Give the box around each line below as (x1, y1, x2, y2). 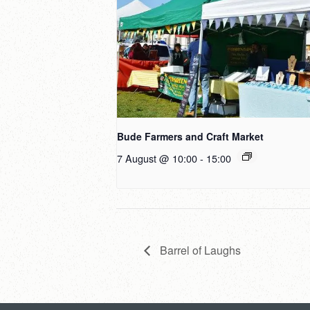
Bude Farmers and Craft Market (117, 129, 264, 144)
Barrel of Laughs (157, 241, 241, 258)
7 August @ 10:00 (117, 151, 197, 166)
